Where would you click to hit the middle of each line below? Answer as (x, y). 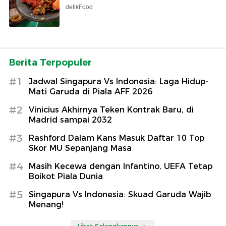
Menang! (46, 204)
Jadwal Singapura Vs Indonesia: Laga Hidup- (119, 81)
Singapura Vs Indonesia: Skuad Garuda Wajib (120, 194)
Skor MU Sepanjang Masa (80, 148)
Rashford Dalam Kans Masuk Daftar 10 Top (117, 138)
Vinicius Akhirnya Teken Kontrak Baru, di (111, 109)
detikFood (79, 7)
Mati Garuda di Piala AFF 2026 (91, 91)
